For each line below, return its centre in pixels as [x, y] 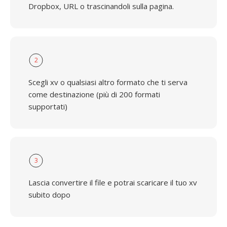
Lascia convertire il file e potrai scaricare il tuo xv [113, 182]
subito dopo [49, 195]
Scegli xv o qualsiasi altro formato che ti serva [108, 82]
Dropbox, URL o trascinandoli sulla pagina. [101, 6]
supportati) [48, 106]
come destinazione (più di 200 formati [94, 94]
